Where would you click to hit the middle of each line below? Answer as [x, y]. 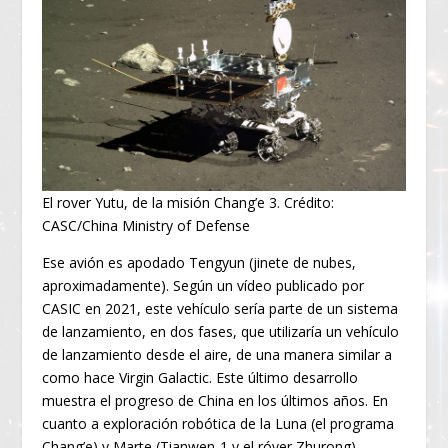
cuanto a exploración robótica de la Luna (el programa [218, 423]
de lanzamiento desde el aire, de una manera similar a [217, 354]
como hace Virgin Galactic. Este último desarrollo [200, 377]
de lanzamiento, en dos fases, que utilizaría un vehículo [221, 331]
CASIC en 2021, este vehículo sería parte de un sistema [220, 308]
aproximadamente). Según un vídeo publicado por [203, 285]
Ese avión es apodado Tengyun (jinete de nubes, [199, 262]
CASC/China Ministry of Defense [146, 225]
